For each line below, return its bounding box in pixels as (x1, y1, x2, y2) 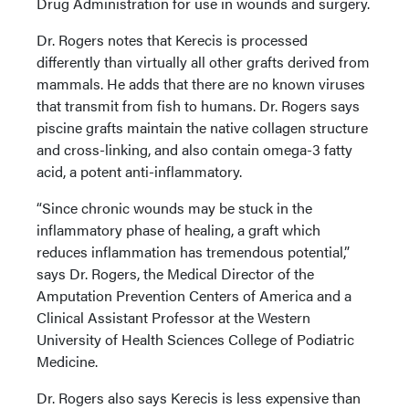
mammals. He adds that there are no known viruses (37, 72, 365, 94)
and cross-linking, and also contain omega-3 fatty (37, 138, 352, 160)
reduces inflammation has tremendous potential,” (37, 240, 350, 262)
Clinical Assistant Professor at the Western (37, 306, 310, 328)
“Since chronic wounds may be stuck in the (37, 196, 312, 218)
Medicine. (37, 350, 98, 372)
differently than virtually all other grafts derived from (37, 50, 370, 72)
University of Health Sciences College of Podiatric (37, 328, 354, 350)
